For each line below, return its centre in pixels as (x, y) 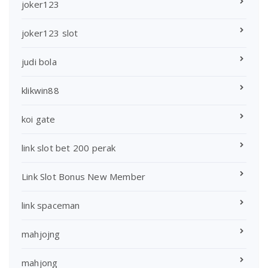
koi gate (39, 119)
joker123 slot (50, 33)
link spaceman (51, 205)
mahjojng (41, 234)
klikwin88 (40, 91)
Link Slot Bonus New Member (84, 177)
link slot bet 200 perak (69, 148)
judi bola (39, 62)
